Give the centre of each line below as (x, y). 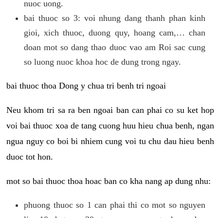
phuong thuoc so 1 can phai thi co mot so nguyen (115, 205)
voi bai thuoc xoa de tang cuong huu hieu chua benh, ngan (110, 125)
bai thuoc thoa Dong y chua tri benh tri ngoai (86, 85)
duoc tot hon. (30, 156)
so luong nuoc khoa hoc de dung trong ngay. (102, 62)
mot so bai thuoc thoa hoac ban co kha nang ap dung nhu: (109, 181)
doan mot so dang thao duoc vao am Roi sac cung (115, 47)
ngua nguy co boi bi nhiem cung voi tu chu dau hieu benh (110, 141)
